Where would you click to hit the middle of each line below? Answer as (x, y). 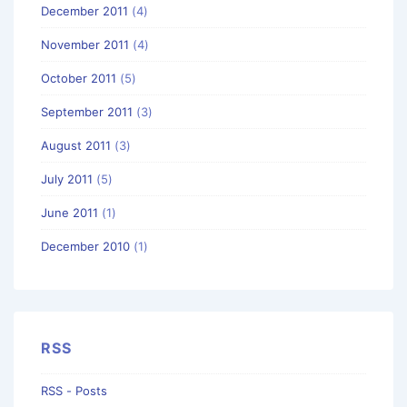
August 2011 (76, 145)
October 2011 (79, 78)
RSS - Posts (74, 391)
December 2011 (84, 10)
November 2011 (85, 44)
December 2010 (85, 246)
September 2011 (87, 111)
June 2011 (69, 212)
